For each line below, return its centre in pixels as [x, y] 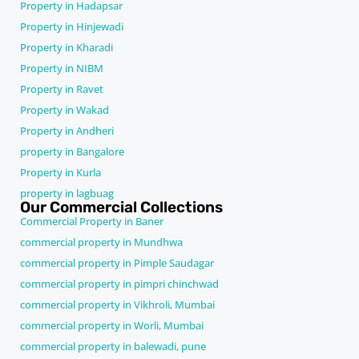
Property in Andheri [67, 130]
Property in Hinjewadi [72, 26]
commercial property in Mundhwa [101, 242]
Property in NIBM [62, 68]
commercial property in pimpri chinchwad [119, 283]
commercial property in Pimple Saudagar [117, 262]
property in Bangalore [72, 151]
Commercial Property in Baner [92, 221]
